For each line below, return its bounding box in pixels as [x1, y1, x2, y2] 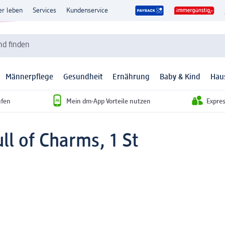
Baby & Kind [160, 73, 200, 82]
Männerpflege [6, 73, 53, 82]
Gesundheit [63, 73, 102, 82]
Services [33, 7, 56, 14]
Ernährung [113, 73, 150, 82]
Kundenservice [66, 7, 108, 14]
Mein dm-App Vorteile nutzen [66, 97, 151, 105]
